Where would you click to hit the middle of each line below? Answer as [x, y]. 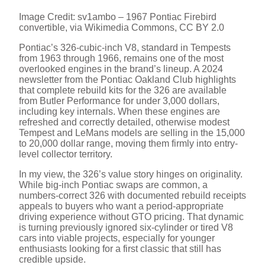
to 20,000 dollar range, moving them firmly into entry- [128, 144]
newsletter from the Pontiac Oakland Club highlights [127, 80]
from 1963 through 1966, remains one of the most [121, 59]
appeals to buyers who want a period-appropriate [121, 206]
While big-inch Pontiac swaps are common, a [113, 185]
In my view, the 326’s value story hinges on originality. [131, 174]
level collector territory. [66, 154]
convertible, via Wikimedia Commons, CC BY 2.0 [122, 28]
